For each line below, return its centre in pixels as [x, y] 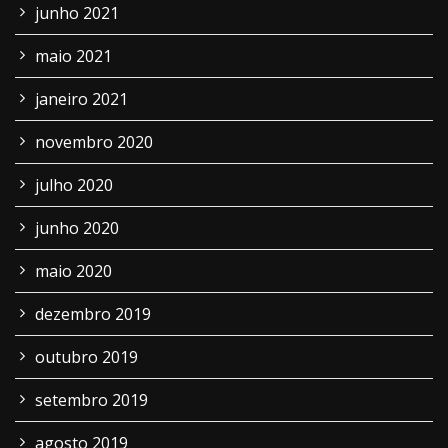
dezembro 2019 [93, 314]
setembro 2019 [91, 400]
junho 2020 [77, 228]
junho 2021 [77, 13]
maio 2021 [73, 56]
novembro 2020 [94, 142]
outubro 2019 [86, 357]
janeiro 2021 [81, 99]
